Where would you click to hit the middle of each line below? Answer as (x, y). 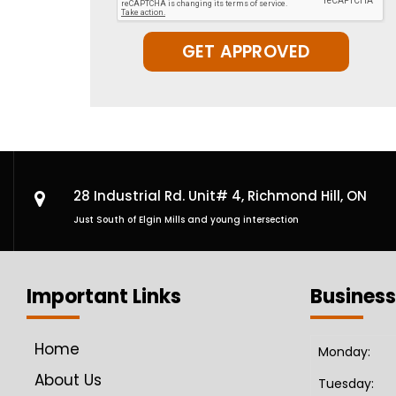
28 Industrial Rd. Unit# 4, (160, 196)
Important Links (104, 297)
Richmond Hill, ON (307, 196)
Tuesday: (346, 384)
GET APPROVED (246, 52)
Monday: (344, 352)
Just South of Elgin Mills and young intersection (186, 220)
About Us (68, 381)
